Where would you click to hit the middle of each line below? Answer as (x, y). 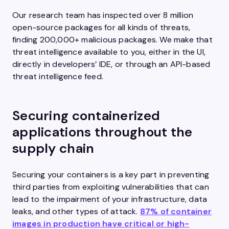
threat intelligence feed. (58, 76)
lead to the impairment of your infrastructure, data (110, 199)
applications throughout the (102, 132)
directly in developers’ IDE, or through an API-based (111, 64)
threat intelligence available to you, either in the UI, (109, 52)
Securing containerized (86, 116)
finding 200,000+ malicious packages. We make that (112, 40)
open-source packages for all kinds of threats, (101, 27)
